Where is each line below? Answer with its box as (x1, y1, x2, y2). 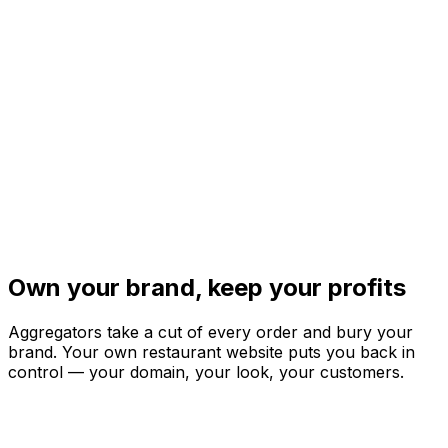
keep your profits (208, 273, 406, 303)
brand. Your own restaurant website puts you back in (8, 342, 415, 362)
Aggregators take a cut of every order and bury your (8, 322, 413, 342)
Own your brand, (8, 273, 202, 303)
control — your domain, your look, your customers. (8, 362, 404, 382)
